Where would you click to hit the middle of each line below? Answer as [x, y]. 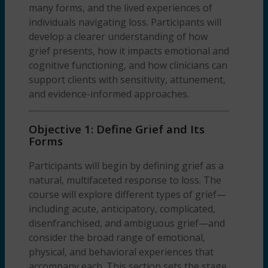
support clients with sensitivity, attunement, [127, 80]
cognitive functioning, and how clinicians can [128, 66]
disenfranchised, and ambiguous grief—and [127, 223]
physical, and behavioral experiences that [121, 252]
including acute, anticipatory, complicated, [122, 208]
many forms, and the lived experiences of [121, 8]
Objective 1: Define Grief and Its [117, 129]
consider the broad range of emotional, [117, 237]
